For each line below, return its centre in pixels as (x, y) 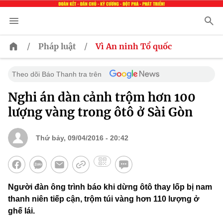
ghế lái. (21, 211)
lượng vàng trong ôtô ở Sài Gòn (100, 112)
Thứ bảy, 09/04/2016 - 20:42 (82, 138)
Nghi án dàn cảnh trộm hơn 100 (102, 98)
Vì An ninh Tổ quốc (134, 47)
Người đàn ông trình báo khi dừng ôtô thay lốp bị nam (110, 187)
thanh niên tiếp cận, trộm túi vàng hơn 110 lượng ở (104, 199)
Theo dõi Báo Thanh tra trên (57, 74)
